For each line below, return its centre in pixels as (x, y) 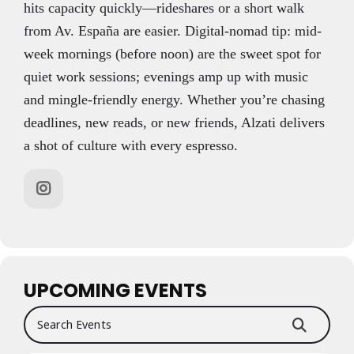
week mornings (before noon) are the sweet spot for (172, 53)
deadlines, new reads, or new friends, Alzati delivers (174, 122)
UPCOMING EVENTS (115, 290)
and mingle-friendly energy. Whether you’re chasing (174, 99)
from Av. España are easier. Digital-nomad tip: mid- (173, 30)
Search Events (58, 314)
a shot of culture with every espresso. (131, 145)
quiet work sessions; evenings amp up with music (166, 76)
